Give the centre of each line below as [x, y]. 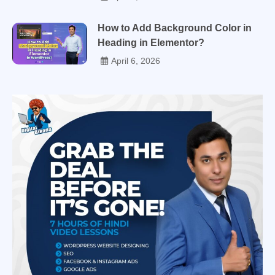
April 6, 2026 [135, 60]
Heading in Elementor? [151, 42]
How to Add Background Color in [174, 28]
